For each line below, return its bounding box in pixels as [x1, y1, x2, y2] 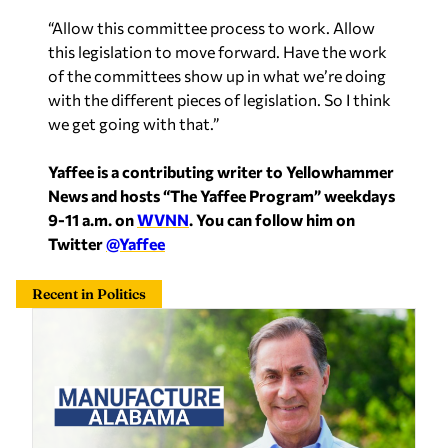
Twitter [48, 234, 106, 254]
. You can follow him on [189, 210, 355, 230]
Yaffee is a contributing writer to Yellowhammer [48, 162, 394, 182]
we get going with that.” [48, 114, 219, 134]
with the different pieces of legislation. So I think [48, 90, 391, 110]
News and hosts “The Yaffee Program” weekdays [48, 186, 395, 206]
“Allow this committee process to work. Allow [48, 18, 375, 38]
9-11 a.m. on [48, 210, 137, 230]
